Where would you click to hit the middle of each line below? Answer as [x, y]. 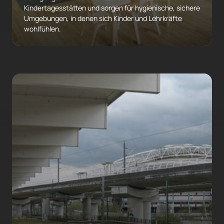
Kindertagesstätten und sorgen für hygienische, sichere [112, 8]
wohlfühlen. [42, 29]
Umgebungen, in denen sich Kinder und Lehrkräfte [103, 18]
